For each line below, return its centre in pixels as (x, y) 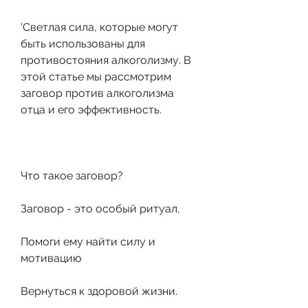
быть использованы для (83, 43)
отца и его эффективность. (91, 109)
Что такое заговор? (72, 175)
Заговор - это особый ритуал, (100, 208)
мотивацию (51, 258)
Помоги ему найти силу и (88, 241)
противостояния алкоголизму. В (106, 60)
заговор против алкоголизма (97, 93)
